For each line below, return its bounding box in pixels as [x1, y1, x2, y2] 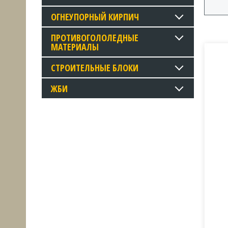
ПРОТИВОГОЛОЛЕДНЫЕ [51, 31, 138, 44]
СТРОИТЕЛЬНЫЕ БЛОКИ [51, 61, 138, 74]
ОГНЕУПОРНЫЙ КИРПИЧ [51, 10, 139, 23]
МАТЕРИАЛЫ [51, 40, 99, 53]
